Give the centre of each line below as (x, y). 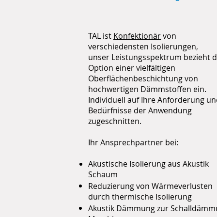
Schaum (103, 174)
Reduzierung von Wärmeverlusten (150, 186)
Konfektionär (137, 36)
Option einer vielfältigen (132, 68)
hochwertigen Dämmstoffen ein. (147, 89)
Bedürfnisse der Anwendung (140, 110)
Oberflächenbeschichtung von (143, 78)
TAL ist (101, 36)
